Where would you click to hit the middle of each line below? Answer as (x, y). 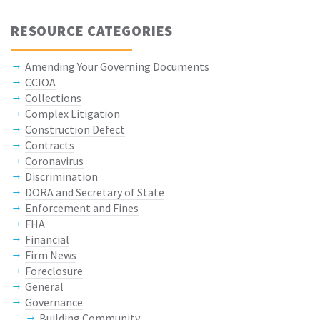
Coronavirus (54, 161)
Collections (53, 98)
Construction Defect (75, 130)
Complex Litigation (72, 114)
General (44, 287)
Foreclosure (54, 271)
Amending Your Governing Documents (117, 67)
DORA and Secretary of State (95, 192)
